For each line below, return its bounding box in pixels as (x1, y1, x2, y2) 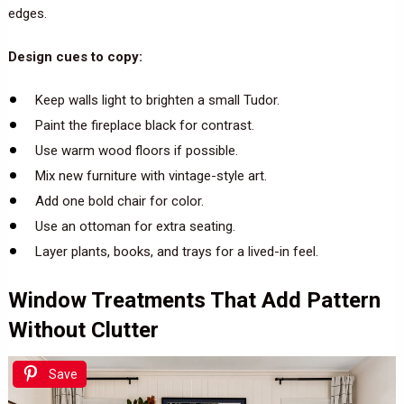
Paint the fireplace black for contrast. (34, 117, 254, 134)
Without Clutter (7, 317, 159, 343)
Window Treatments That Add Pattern (7, 287, 381, 313)
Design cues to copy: (7, 49, 142, 66)
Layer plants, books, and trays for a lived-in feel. (34, 243, 318, 261)
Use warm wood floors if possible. (34, 142, 238, 160)
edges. (7, 5, 47, 23)
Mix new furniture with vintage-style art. (34, 168, 267, 185)
